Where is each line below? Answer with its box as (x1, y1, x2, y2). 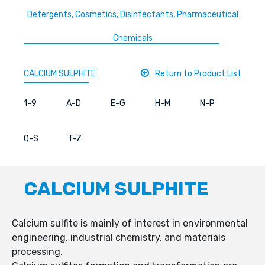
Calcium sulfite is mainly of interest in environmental (12, 218, 248, 230)
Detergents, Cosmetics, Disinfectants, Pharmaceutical (27, 9, 238, 20)
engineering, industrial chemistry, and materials (12, 232, 225, 244)
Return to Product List (155, 69, 241, 79)
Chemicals (112, 33, 153, 44)
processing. (12, 246, 63, 258)
